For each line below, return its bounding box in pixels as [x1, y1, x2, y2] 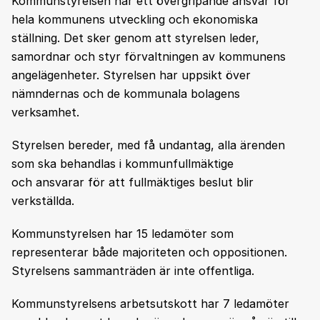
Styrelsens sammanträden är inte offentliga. [11, 263, 254, 278]
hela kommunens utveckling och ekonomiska [11, 11, 258, 26]
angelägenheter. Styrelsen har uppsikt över [11, 67, 251, 82]
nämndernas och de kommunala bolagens [11, 86, 240, 101]
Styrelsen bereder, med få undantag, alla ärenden [11, 137, 285, 152]
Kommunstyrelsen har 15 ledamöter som [11, 226, 234, 241]
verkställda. [11, 193, 74, 208]
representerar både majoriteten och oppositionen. [11, 244, 287, 259]
